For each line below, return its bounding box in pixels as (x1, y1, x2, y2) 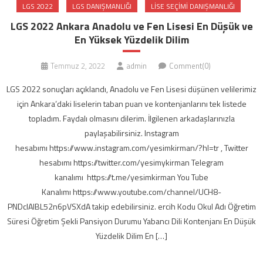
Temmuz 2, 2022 (50, 60, 105, 72)
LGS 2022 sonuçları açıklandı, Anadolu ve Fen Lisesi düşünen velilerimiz (6, 83, 257, 96)
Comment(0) (168, 60, 211, 72)
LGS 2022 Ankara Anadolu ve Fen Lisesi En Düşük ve (10, 18, 253, 35)
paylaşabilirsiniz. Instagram (84, 127, 179, 140)
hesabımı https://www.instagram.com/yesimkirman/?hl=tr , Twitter (15, 141, 248, 154)
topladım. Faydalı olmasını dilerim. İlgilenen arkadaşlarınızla (28, 112, 235, 125)
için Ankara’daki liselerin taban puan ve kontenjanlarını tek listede (16, 97, 247, 110)
